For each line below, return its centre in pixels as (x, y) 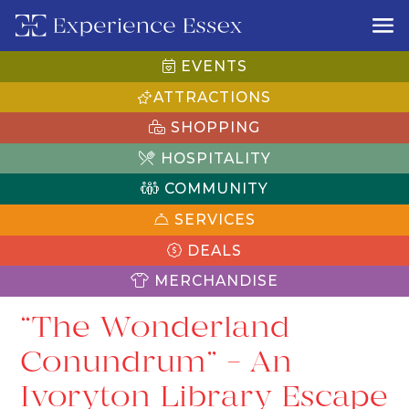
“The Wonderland (156, 326)
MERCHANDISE (214, 281)
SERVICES (212, 219)
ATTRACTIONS (212, 97)
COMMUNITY (214, 189)
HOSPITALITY (213, 158)
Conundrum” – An (157, 361)
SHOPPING (213, 128)
